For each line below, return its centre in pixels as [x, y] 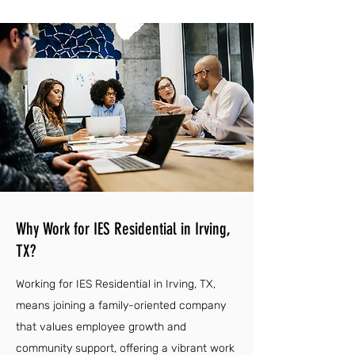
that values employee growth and [101, 327]
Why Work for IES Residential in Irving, [123, 229]
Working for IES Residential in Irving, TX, [116, 284]
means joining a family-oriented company [121, 305]
